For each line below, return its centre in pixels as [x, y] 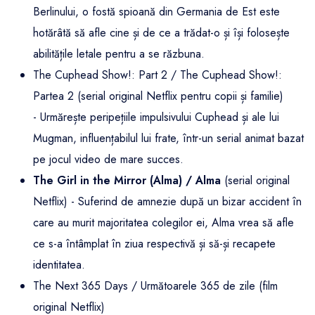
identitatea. [59, 265]
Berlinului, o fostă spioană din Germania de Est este [156, 12]
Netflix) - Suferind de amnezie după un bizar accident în [167, 202]
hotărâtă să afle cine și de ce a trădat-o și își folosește [161, 33]
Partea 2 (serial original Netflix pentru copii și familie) [158, 96]
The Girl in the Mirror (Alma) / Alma [127, 181]
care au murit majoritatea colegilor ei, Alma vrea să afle [163, 223]
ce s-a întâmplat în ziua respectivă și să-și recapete [154, 244]
